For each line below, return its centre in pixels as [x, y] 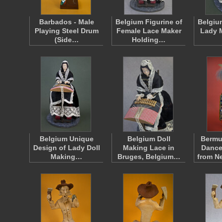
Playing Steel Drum [66, 31]
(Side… [66, 40]
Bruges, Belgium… [149, 157]
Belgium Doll [149, 139]
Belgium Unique [66, 139]
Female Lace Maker [149, 31]
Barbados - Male [66, 22]
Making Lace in [149, 148]
